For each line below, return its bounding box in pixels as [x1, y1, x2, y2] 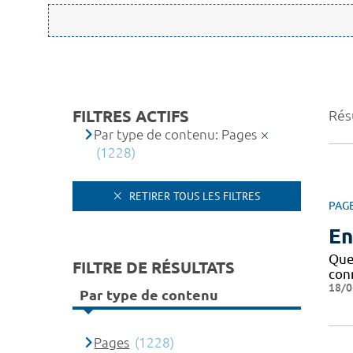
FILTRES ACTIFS [72, 107, 189, 125]
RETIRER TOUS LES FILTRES [126, 188, 260, 203]
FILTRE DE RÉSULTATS [72, 258, 235, 277]
